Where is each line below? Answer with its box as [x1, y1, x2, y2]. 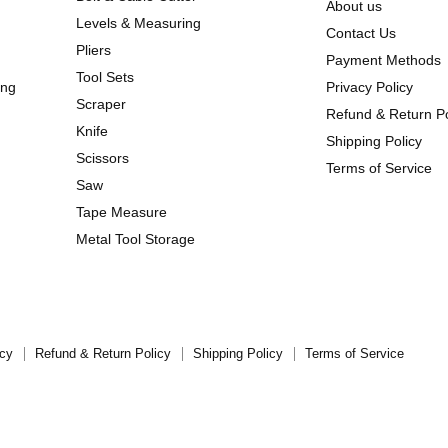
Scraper [76, 96, 127, 113]
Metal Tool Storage [76, 231, 196, 248]
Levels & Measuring [76, 15, 202, 32]
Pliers [76, 42, 112, 59]
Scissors [76, 150, 130, 167]
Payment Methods [325, 52, 441, 69]
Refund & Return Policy [35, 345, 171, 361]
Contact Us [325, 25, 396, 42]
